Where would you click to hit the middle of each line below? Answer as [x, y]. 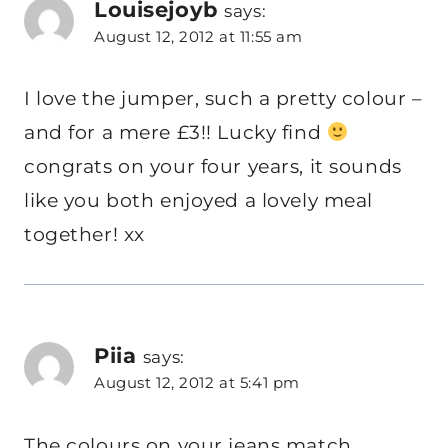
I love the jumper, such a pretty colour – [223, 99]
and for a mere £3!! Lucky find [175, 133]
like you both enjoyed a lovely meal [198, 201]
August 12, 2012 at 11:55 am [198, 37]
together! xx [84, 235]
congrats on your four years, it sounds [213, 167]
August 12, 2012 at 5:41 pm [197, 383]
